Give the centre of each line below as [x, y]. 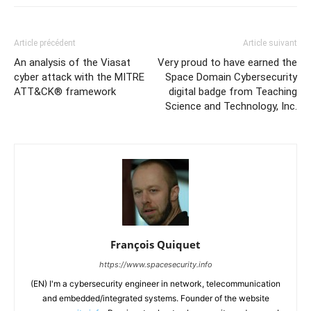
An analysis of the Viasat [72, 63]
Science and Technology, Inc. [231, 107]
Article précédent [45, 43]
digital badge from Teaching [233, 92]
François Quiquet [155, 245]
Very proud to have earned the [227, 63]
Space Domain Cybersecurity [231, 77]
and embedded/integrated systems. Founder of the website [155, 299]
